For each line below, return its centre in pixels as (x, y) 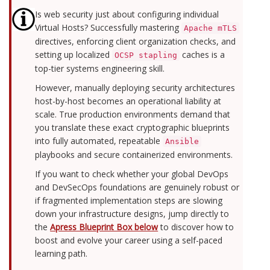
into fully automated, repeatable (99, 141)
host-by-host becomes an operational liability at (128, 101)
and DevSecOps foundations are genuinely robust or (137, 187)
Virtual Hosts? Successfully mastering (108, 27)
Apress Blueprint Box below (104, 227)
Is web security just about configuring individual (127, 14)
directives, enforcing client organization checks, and (136, 41)
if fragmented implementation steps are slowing (129, 200)
